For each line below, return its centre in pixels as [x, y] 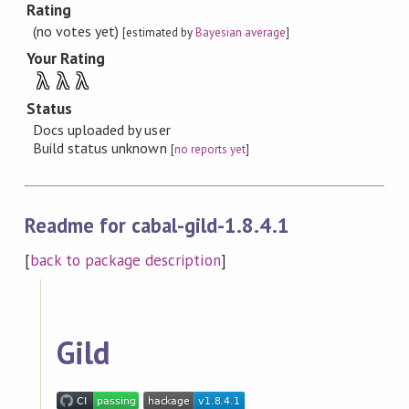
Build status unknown [102, 147]
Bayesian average [241, 32]
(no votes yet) [78, 31]
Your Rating [66, 58]
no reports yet [210, 149]
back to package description [125, 261]
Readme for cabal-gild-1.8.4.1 [157, 225]
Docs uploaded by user [102, 129]
